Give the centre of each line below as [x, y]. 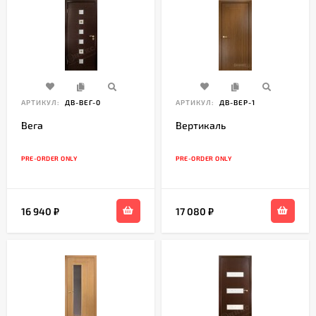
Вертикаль [201, 126]
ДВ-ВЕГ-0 [82, 103]
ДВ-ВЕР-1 [236, 103]
